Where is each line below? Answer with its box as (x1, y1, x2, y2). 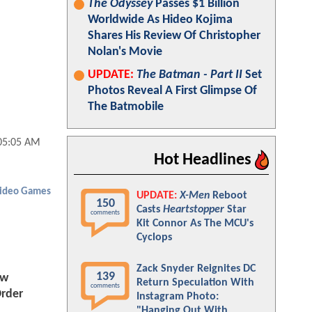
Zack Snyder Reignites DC (136, 263, 256, 274)
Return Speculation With (136, 277, 254, 288)
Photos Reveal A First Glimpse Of (88, 84, 257, 97)
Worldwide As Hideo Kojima (88, 13, 233, 26)
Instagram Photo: (136, 291, 219, 302)
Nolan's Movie (88, 45, 162, 58)
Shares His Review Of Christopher (88, 29, 260, 42)
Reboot (210, 190, 247, 201)
